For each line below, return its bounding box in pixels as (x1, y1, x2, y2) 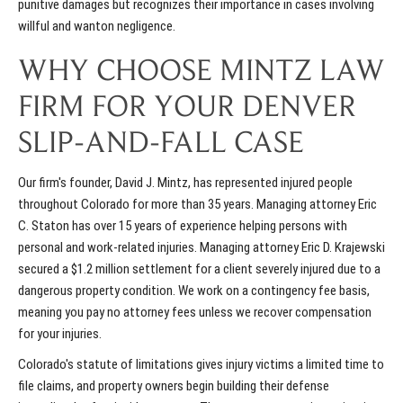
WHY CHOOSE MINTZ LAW (18, 58, 385, 89)
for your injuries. (18, 326, 104, 343)
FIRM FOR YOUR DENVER (18, 94, 356, 125)
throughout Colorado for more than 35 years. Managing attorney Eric (18, 196, 377, 213)
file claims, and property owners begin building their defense (18, 378, 329, 395)
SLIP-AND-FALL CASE (18, 130, 304, 161)
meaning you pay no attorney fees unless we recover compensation (18, 304, 372, 321)
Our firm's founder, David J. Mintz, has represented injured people (18, 175, 353, 192)
